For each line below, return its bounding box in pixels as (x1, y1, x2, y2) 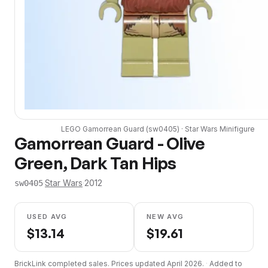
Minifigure (218, 124, 255, 133)
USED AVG (27, 212, 68, 221)
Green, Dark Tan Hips (14, 153, 176, 173)
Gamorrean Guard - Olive (14, 133, 205, 154)
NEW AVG (147, 212, 184, 221)
